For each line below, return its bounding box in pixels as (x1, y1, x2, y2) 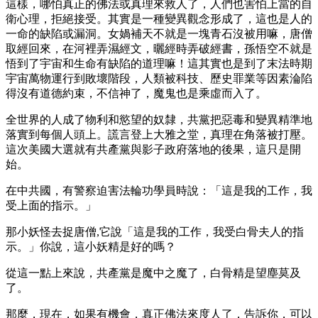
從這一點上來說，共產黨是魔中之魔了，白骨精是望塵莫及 (6, 266, 301, 279)
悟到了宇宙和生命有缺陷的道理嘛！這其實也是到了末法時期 (6, 57, 312, 70)
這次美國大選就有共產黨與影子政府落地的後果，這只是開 (6, 143, 301, 155)
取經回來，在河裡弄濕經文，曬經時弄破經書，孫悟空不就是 (6, 42, 312, 55)
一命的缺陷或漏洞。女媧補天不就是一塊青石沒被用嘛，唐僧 (6, 27, 312, 40)
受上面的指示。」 (6, 199, 97, 212)
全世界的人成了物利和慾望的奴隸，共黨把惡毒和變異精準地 (6, 113, 312, 126)
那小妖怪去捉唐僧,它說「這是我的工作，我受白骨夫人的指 (6, 225, 304, 238)
